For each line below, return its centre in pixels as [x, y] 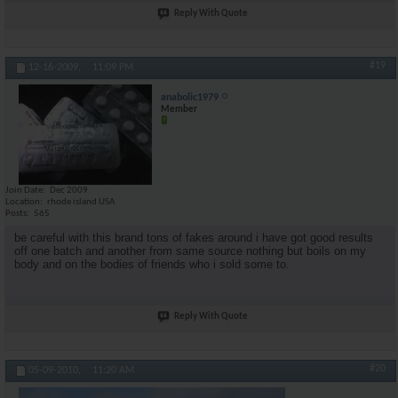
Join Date [24, 191]
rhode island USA [81, 202]
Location [23, 202]
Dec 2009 [69, 191]
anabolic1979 [190, 98]
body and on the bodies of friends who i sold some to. [152, 264]
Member [179, 110]
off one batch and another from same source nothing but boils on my [190, 251]
